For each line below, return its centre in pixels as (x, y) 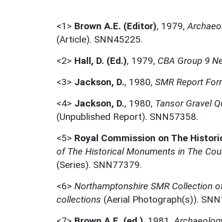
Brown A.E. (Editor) (115, 26)
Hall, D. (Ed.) (101, 60)
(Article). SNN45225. (100, 39)
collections (79, 199)
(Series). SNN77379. (99, 165)
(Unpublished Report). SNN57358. (127, 116)
